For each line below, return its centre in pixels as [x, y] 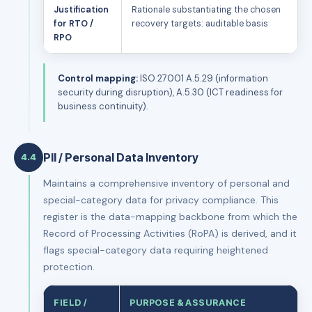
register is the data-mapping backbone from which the [170, 216]
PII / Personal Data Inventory [121, 157]
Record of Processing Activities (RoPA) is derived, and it [170, 233]
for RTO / [73, 23]
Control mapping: [98, 78]
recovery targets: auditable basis [200, 23]
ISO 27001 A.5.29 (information [203, 78]
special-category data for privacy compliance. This [161, 200]
